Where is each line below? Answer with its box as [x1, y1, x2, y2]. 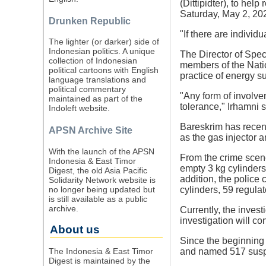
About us [49, 223, 100, 236]
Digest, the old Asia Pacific [48, 165, 147, 175]
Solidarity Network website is [48, 175, 156, 185]
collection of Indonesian [48, 56, 137, 66]
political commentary [48, 84, 126, 94]
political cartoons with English [48, 65, 159, 75]
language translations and [48, 75, 146, 85]
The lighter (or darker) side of [48, 37, 159, 47]
